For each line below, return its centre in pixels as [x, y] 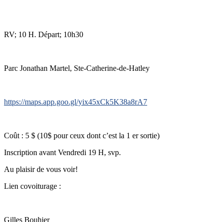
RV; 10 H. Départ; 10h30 [44, 34]
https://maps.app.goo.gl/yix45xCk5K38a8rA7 [76, 102]
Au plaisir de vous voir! [41, 169]
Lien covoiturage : [32, 186]
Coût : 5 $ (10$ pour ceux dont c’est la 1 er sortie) [82, 135]
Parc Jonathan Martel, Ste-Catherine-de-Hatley [77, 68]
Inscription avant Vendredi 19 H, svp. [62, 152]
